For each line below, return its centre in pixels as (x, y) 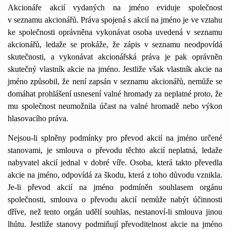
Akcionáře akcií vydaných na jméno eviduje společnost (115, 7)
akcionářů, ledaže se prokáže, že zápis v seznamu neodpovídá (115, 44)
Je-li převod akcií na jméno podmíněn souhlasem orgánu (115, 187)
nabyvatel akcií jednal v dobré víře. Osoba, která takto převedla (115, 162)
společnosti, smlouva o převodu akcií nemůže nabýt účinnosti (115, 199)
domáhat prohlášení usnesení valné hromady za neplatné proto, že (115, 94)
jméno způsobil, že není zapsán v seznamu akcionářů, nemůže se (115, 81)
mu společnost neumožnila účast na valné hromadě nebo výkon (115, 106)
